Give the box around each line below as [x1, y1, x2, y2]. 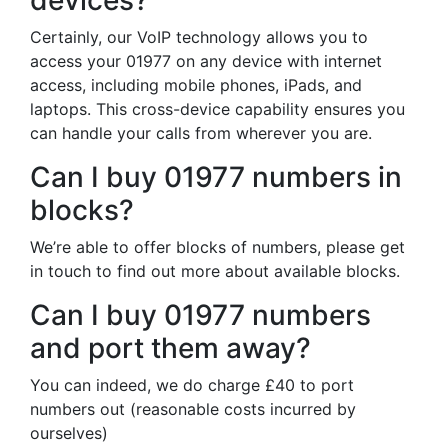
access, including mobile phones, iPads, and [30, 75, 362, 95]
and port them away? [30, 331, 311, 365]
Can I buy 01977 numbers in [30, 160, 402, 194]
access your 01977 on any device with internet [30, 51, 382, 71]
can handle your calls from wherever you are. [30, 123, 372, 143]
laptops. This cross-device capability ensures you [30, 99, 405, 119]
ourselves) [30, 423, 108, 443]
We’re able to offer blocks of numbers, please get [30, 237, 405, 257]
